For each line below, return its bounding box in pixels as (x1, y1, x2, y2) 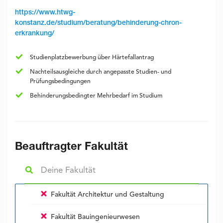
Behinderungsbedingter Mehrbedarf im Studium (30, 93, 163, 99)
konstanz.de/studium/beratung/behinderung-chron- (15, 19, 182, 27)
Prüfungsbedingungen (30, 78, 91, 85)
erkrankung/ (15, 30, 54, 37)
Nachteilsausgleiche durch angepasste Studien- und (30, 69, 172, 75)
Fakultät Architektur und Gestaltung (48, 191, 164, 199)
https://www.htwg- (15, 9, 75, 16)
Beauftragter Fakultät (15, 141, 128, 153)
